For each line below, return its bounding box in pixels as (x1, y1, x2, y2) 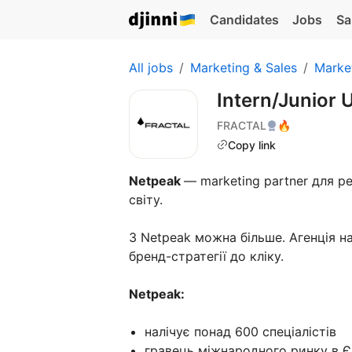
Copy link (228, 137, 276, 152)
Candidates (209, 12, 279, 27)
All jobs (129, 60, 173, 75)
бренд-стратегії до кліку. (129, 248, 288, 264)
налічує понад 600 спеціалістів (145, 324, 340, 339)
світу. (129, 192, 167, 207)
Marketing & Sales (190, 60, 297, 75)
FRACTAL (217, 118, 266, 132)
